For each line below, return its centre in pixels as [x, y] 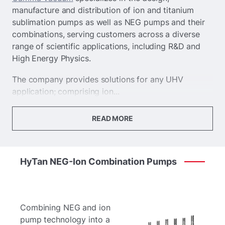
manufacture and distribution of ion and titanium [103, 10]
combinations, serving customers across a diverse [106, 34]
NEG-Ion [68, 161]
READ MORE [113, 119]
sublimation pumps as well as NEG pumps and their [108, 22]
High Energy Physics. [51, 58]
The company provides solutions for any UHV [98, 79]
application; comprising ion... [66, 91]
